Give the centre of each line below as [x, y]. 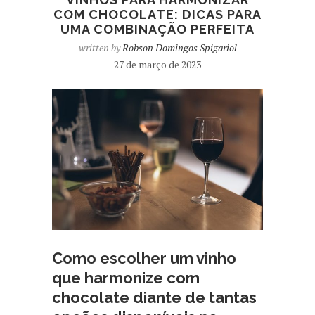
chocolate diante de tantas [154, 297]
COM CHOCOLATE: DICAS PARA [157, 14]
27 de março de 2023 [157, 64]
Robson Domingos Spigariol [179, 47]
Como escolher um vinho [144, 258]
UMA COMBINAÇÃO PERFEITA [157, 29]
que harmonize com [126, 277]
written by [100, 47]
